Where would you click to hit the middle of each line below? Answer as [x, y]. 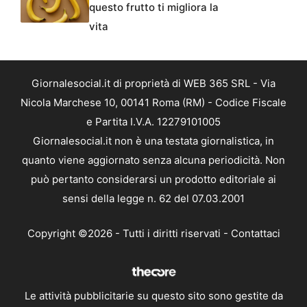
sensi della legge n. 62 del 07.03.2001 [153, 199]
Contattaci [255, 233]
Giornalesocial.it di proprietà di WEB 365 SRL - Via [153, 84]
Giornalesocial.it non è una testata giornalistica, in [153, 141]
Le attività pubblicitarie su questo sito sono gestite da [153, 295]
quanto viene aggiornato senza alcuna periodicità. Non [153, 160]
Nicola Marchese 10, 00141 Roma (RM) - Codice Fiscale [153, 103]
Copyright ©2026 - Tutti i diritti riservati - [129, 233]
